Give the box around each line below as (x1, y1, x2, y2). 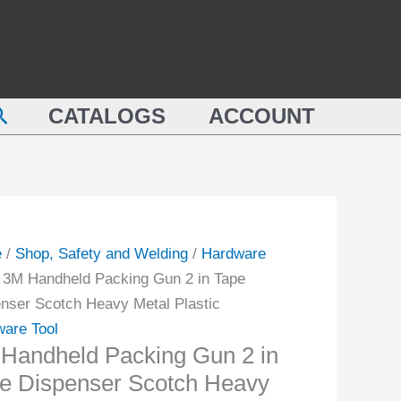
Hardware (200, 245, 266, 262)
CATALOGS (48, 104, 166, 128)
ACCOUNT (209, 104, 315, 128)
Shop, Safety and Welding (14, 245, 188, 262)
